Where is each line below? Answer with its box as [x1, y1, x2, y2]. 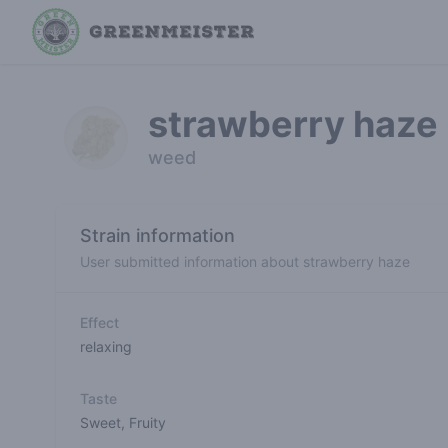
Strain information [80, 225, 235, 246]
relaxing [80, 338, 132, 355]
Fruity [129, 414, 166, 431]
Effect [80, 314, 119, 331]
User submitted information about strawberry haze [80, 253, 410, 270]
